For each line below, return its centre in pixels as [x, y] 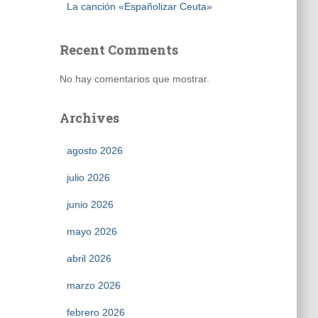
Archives [89, 118]
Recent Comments [119, 50]
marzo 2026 [93, 285]
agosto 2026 [94, 150]
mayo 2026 [92, 231]
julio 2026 [88, 177]
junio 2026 [90, 204]
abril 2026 [89, 258]
